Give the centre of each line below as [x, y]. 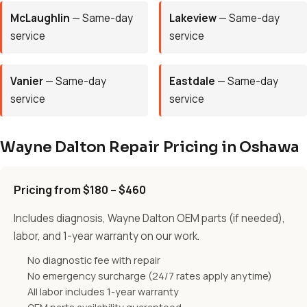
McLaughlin [40, 18]
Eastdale [192, 81]
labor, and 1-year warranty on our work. [107, 236]
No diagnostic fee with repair [94, 260]
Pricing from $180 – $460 [80, 190]
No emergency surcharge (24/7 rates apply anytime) [150, 276]
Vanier [27, 81]
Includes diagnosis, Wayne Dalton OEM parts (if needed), [149, 218]
